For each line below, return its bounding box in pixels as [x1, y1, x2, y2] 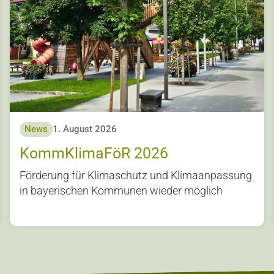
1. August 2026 [53, 124, 117, 135]
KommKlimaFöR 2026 [20, 144, 168, 162]
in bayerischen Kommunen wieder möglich [20, 183, 223, 197]
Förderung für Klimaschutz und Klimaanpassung [20, 168, 252, 182]
